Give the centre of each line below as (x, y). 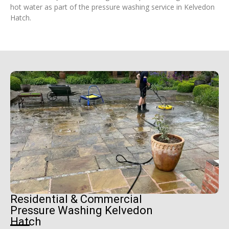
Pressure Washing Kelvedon (82, 211)
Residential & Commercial (76, 199)
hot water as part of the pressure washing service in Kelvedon (112, 7)
